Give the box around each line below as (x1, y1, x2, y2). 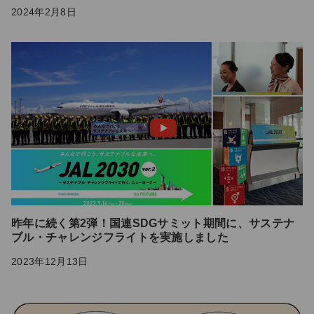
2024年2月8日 (11, 6, 76, 18)
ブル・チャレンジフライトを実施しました (11, 231, 229, 243)
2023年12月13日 (11, 255, 88, 267)
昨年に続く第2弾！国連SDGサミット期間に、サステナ (11, 217, 295, 229)
